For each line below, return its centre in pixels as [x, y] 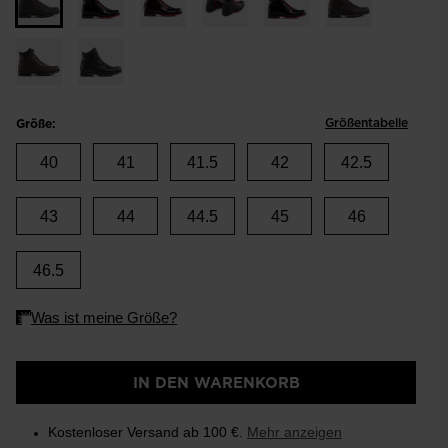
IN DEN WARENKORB [216, 383]
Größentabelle [366, 123]
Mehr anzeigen [294, 432]
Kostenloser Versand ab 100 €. [147, 432]
